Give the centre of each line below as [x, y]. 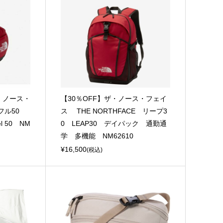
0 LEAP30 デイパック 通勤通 [114, 124]
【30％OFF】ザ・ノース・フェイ [114, 99]
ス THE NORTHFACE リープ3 [114, 111]
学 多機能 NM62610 [97, 136]
